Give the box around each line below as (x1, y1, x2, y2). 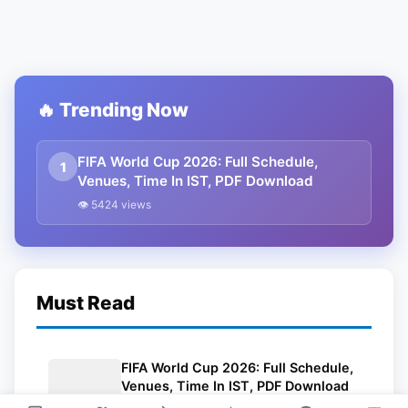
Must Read (36, 291, 135, 315)
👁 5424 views (77, 198, 151, 212)
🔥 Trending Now (36, 98, 189, 122)
